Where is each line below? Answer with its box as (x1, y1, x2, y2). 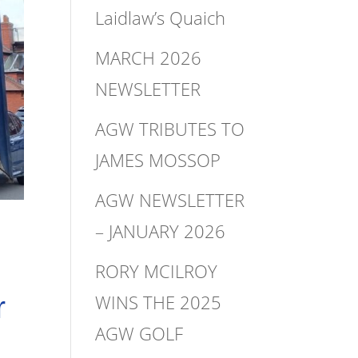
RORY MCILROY (95, 258, 218, 283)
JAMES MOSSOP (95, 147, 221, 172)
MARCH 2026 (95, 45, 202, 70)
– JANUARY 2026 (95, 218, 226, 243)
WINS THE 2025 (95, 289, 222, 314)
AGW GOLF (95, 320, 184, 345)
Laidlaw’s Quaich (95, 5, 226, 30)
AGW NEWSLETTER (95, 187, 245, 212)
